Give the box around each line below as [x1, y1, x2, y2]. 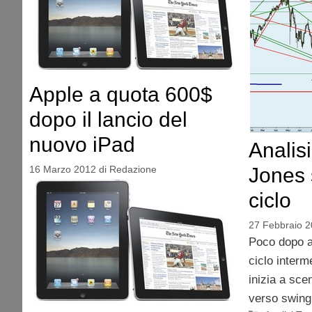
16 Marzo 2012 [29, 163, 96, 175]
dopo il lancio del [29, 107, 187, 131]
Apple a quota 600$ [29, 82, 212, 106]
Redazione [109, 163, 157, 175]
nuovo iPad [29, 132, 135, 156]
